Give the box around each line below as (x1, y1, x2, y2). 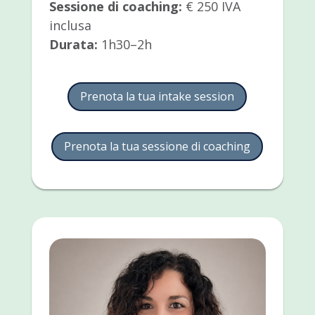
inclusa (49, 17, 91, 34)
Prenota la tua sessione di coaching (64, 138, 251, 154)
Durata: (49, 36, 98, 53)
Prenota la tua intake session (80, 89, 235, 105)
